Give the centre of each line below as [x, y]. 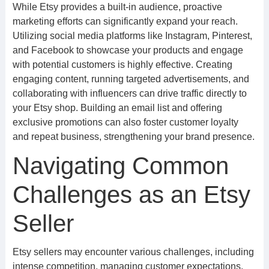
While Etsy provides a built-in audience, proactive [117, 7]
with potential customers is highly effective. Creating [122, 65]
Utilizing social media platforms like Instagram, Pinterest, [132, 36]
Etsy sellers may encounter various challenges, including [133, 252]
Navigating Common [120, 166]
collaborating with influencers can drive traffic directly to [129, 93]
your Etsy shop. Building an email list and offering [117, 108]
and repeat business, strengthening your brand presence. [133, 137]
